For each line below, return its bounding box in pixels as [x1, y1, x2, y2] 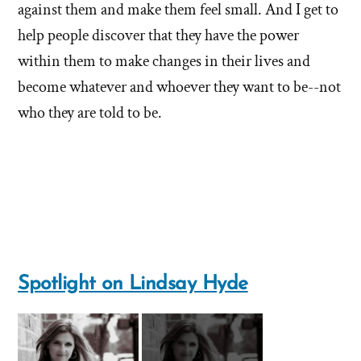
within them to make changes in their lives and [18, 50, 310, 72]
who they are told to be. [18, 102, 162, 123]
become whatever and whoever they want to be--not [18, 76, 341, 98]
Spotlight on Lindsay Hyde [18, 273, 248, 294]
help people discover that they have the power [18, 24, 299, 46]
